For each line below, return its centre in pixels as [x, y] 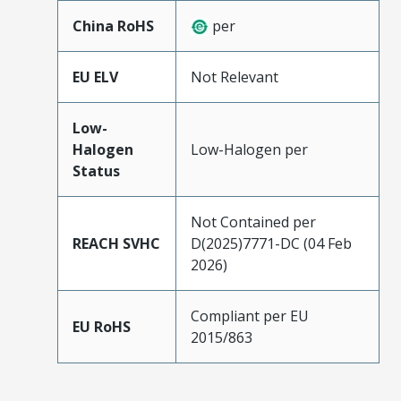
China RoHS [113, 26]
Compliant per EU [250, 316]
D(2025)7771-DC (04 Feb [271, 243]
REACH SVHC [116, 243]
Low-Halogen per [249, 149]
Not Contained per [253, 222]
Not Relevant [235, 77]
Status [96, 171]
